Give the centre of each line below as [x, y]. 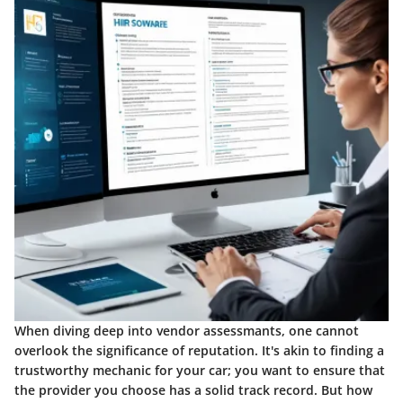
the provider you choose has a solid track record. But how [193, 390]
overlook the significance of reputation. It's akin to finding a [199, 350]
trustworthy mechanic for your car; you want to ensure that [200, 370]
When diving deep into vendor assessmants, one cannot [187, 330]
